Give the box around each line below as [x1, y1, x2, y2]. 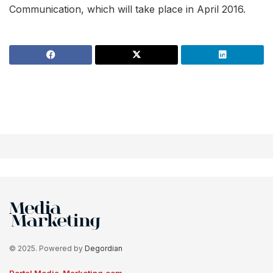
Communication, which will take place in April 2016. [9, 3, 246, 16]
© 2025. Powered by [9, 244, 85, 253]
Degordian [85, 244, 122, 253]
